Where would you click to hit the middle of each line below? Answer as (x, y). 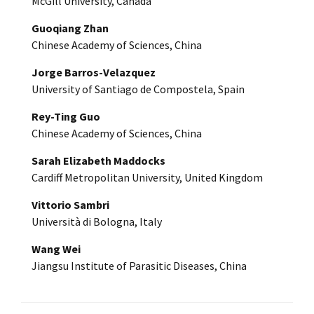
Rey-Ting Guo (66, 116)
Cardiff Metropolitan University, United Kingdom (147, 177)
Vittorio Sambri (70, 204)
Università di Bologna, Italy (97, 221)
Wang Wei (56, 248)
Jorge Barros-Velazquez (94, 72)
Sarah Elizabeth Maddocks (98, 160)
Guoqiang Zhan (70, 28)
